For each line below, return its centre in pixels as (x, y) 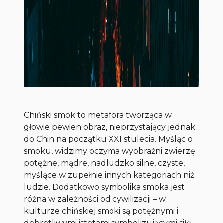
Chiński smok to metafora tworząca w (98, 115)
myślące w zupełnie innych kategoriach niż (109, 175)
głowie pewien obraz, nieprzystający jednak (110, 127)
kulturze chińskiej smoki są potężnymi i (101, 211)
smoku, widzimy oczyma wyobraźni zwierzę (110, 151)
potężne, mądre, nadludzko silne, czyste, (105, 163)
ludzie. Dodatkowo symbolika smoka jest (105, 187)
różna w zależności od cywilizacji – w (95, 199)
